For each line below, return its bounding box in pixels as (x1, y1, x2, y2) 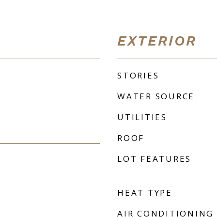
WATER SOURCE (117, 91, 195, 102)
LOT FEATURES (117, 153, 191, 164)
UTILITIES (117, 111, 167, 123)
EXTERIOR (117, 32, 197, 49)
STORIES (117, 70, 159, 81)
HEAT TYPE (117, 187, 172, 198)
